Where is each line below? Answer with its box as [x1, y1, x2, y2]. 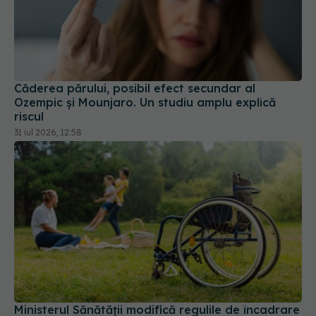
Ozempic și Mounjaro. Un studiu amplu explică [14, 95, 276, 109]
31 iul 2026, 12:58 [14, 126, 82, 138]
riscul [14, 109, 44, 123]
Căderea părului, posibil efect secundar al [14, 80, 255, 95]
